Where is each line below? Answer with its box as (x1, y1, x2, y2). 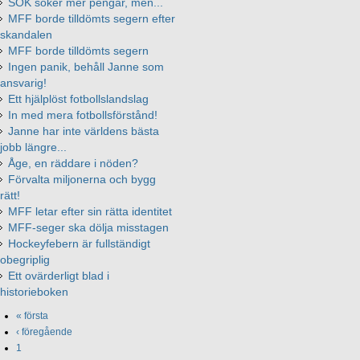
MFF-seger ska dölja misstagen (8, 221, 169, 235)
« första (16, 310, 48, 322)
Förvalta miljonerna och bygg (8, 173, 156, 186)
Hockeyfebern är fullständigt (8, 237, 150, 251)
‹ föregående (16, 326, 72, 338)
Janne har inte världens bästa (8, 125, 159, 138)
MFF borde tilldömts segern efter (8, 12, 175, 26)
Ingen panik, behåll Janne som (8, 60, 164, 74)
